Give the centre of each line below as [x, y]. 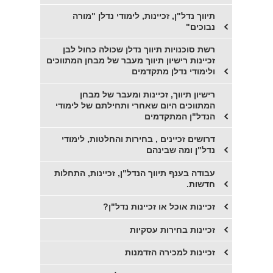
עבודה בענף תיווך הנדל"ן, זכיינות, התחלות [135, 173]
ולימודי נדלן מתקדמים [174, 72]
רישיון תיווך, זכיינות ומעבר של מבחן [148, 94]
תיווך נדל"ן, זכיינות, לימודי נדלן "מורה [144, 16]
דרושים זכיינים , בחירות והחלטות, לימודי [139, 139]
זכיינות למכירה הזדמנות [170, 253]
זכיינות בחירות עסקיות [173, 229]
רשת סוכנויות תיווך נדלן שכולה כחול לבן [139, 50]
